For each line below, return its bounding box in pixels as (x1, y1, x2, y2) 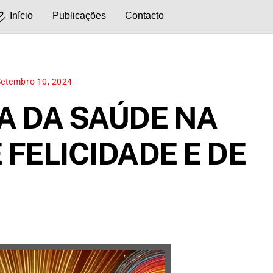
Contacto (125, 10, 165, 21)
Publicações (52, 10, 106, 21)
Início (9, 10, 33, 21)
